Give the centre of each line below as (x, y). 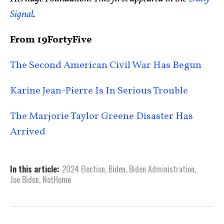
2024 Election (83, 169)
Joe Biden (24, 180)
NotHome (57, 180)
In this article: (35, 169)
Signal (22, 15)
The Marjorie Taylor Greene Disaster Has (101, 117)
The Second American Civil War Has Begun (106, 66)
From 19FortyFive (51, 40)
